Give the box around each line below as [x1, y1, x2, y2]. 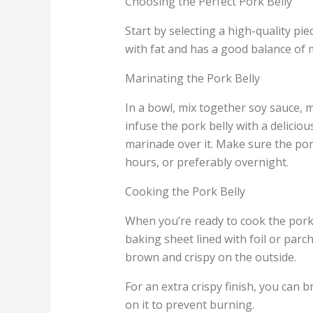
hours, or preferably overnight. [124, 154, 289, 170]
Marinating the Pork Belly [124, 71, 260, 87]
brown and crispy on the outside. [124, 249, 296, 265]
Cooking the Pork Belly [124, 184, 245, 200]
